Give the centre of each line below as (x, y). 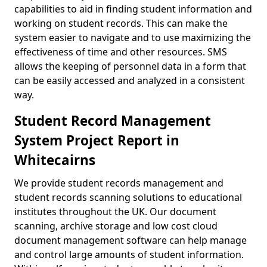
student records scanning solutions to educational (128, 197)
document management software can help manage (131, 240)
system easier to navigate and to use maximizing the (133, 38)
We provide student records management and (119, 183)
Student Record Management (113, 121)
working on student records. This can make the (121, 23)
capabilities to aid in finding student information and (133, 9)
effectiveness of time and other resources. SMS (121, 52)
